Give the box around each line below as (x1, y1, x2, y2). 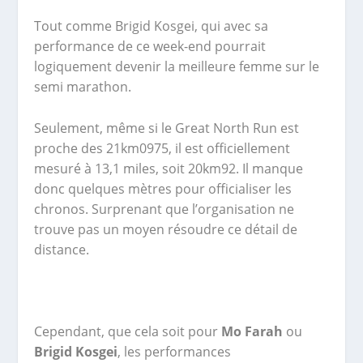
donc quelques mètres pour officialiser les (34, 179, 293, 198)
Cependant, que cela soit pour (34, 322, 222, 341)
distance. (34, 240, 90, 258)
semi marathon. (34, 78, 132, 96)
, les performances (117, 343, 232, 361)
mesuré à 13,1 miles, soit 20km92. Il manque (34, 159, 304, 177)
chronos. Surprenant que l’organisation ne (34, 199, 295, 218)
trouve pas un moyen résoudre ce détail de (34, 220, 298, 238)
